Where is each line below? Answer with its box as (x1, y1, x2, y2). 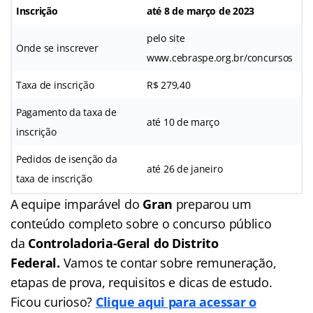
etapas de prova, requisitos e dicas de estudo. (10, 273, 272, 291)
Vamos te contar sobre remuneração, (63, 254, 277, 271)
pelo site (147, 31, 185, 45)
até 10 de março (147, 115, 219, 129)
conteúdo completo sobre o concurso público (10, 214, 272, 232)
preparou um (172, 195, 252, 212)
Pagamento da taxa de (16, 105, 117, 119)
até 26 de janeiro (147, 161, 223, 175)
